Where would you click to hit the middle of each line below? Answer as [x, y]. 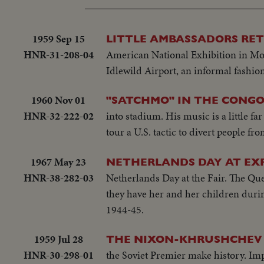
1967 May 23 [58, 161]
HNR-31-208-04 [58, 54]
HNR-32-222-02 [58, 116]
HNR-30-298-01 [58, 255]
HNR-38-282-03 [58, 177]
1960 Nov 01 [58, 100]
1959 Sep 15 [58, 38]
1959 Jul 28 [58, 239]
